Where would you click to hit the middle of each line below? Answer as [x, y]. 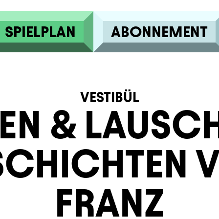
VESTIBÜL [109, 97]
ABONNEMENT [159, 32]
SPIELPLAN [40, 32]
